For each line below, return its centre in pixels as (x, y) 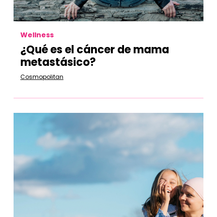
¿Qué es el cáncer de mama (95, 50)
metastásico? (58, 62)
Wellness (37, 35)
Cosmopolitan (42, 77)
